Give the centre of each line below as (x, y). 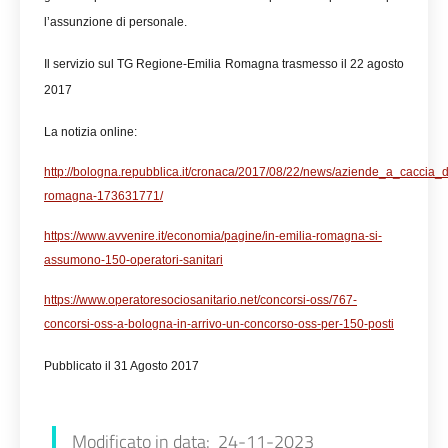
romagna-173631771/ (103, 196)
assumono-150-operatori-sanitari (133, 260)
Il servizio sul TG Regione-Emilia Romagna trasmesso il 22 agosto (224, 64)
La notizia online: (90, 132)
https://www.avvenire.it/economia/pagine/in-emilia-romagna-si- (213, 236)
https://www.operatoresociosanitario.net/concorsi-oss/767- (200, 300)
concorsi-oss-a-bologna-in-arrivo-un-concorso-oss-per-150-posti (219, 324)
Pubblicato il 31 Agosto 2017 (121, 366)
